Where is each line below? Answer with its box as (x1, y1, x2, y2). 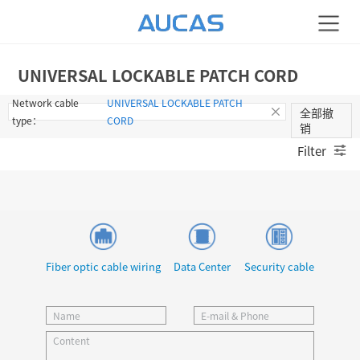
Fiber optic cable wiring (45, 259, 161, 274)
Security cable (244, 259, 315, 274)
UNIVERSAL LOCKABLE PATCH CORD (18, 63, 299, 87)
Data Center (174, 259, 231, 274)
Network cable (12, 96, 79, 109)
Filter (297, 141, 326, 159)
